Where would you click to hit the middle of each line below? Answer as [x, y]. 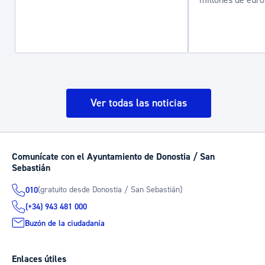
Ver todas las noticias [138, 103]
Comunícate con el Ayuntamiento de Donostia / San [113, 156]
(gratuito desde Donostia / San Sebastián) [110, 190]
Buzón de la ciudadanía [65, 223]
